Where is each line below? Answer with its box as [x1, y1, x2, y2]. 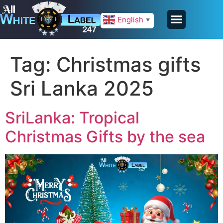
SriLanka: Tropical [5, 108, 139, 127]
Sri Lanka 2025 [10, 76, 154, 101]
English [117, 15, 143, 25]
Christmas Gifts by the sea [5, 126, 205, 146]
